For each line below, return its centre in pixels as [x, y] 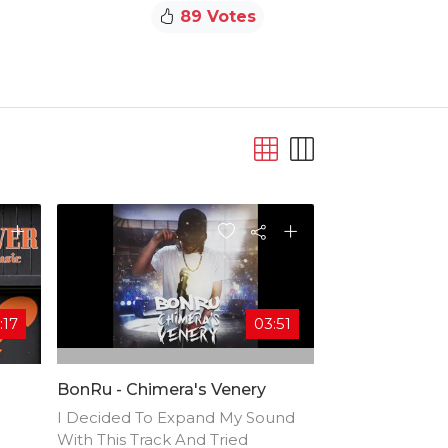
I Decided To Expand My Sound [176, 417]
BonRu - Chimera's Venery [161, 389]
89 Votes [215, 16]
